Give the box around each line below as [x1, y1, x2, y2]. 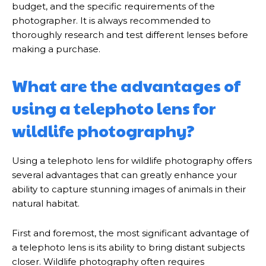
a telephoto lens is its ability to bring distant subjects [12, 242, 245, 253]
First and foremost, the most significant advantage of [12, 227, 249, 239]
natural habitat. [12, 198, 80, 209]
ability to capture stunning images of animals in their [12, 183, 246, 195]
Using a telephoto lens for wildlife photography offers [12, 155, 252, 166]
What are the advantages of [12, 74, 240, 97]
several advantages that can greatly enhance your [12, 169, 237, 180]
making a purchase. [12, 43, 100, 55]
